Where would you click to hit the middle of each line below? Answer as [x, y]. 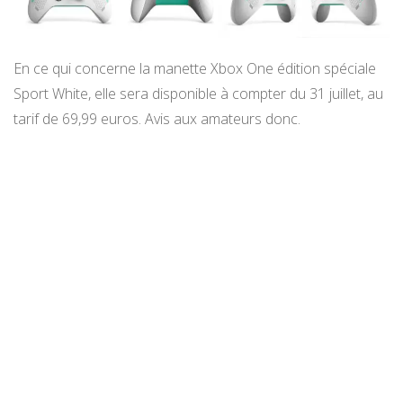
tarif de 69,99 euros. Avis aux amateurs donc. [157, 118]
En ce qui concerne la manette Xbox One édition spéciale [195, 68]
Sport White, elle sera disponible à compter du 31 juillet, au [198, 93]
